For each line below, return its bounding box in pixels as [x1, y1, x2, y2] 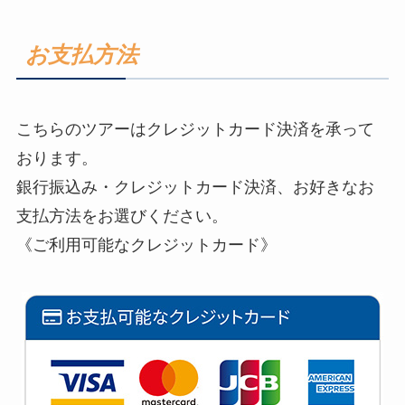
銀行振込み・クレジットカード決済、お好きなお [15, 178, 374, 197]
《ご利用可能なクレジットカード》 [15, 236, 277, 255]
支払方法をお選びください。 [15, 207, 228, 226]
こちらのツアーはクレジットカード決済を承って [15, 120, 374, 139]
